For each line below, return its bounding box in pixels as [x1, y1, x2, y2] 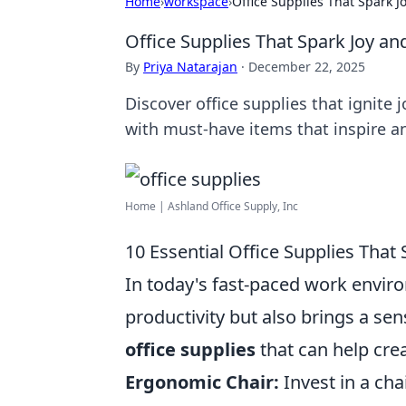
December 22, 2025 [248, 58, 365, 75]
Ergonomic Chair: [125, 370, 279, 394]
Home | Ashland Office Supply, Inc [125, 198, 298, 214]
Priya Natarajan [143, 58, 237, 75]
